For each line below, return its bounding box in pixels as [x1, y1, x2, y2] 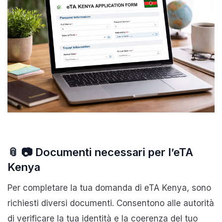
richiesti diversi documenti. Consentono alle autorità [7, 198, 214, 208]
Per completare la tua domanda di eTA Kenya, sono [7, 182, 211, 193]
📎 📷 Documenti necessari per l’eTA [7, 145, 193, 159]
